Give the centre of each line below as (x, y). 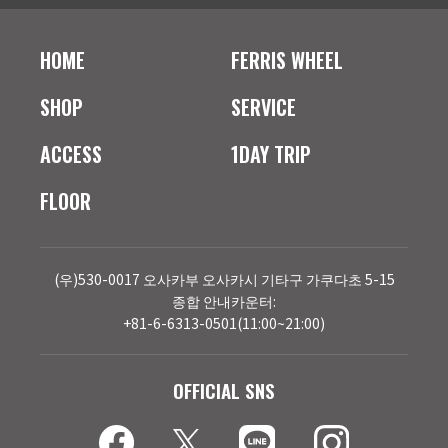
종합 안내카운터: (224, 300)
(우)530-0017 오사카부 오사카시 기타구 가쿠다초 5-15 (224, 278)
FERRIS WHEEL (287, 59)
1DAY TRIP (271, 153)
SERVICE (264, 106)
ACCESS (71, 153)
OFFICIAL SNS (224, 389)
